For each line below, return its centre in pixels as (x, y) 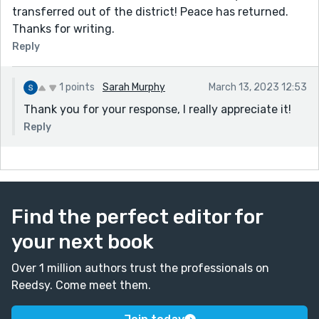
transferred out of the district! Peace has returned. (150, 11)
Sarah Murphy (134, 87)
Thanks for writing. (63, 28)
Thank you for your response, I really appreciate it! (157, 109)
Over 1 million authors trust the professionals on (140, 268)
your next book (83, 241)
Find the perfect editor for (137, 216)
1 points (77, 87)
